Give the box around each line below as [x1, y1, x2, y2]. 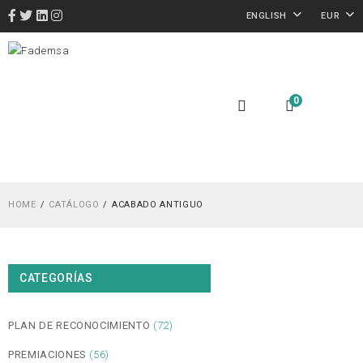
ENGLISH [246, 11, 288, 22]
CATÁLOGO [49, 199, 100, 210]
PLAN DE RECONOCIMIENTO [8, 318, 151, 331]
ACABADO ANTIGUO [112, 199, 203, 210]
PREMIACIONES [8, 348, 87, 361]
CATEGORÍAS [19, 271, 93, 284]
